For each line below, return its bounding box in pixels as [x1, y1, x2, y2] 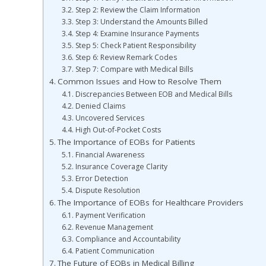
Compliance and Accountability [75, 233, 180, 244]
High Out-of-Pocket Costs [75, 124, 161, 135]
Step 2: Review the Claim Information [75, 4, 200, 15]
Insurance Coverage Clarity [75, 161, 167, 172]
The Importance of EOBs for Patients [57, 136, 195, 147]
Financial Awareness [75, 149, 144, 160]
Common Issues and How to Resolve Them [57, 75, 221, 87]
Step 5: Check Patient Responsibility [75, 40, 196, 50]
